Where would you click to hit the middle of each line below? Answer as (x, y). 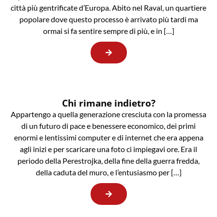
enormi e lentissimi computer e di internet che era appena (108, 137)
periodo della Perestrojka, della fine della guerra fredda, (108, 160)
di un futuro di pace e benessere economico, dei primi (108, 125)
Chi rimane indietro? (108, 103)
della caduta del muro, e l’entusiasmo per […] (108, 172)
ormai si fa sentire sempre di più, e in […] (108, 31)
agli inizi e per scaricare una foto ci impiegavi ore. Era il (108, 149)
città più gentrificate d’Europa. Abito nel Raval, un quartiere (108, 7)
